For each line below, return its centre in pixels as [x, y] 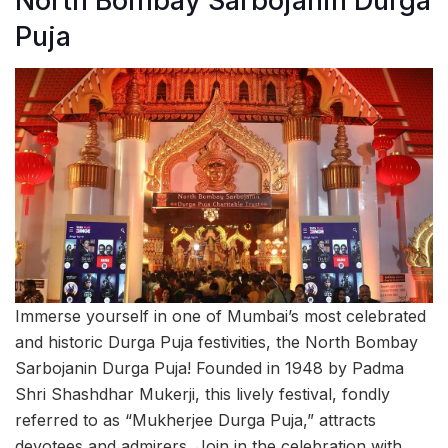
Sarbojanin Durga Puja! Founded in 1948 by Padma [209, 368]
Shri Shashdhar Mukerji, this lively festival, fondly [202, 394]
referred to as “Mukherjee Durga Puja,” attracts [195, 420]
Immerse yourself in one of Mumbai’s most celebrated [220, 316]
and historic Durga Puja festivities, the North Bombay [216, 342]
